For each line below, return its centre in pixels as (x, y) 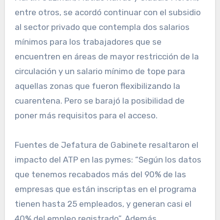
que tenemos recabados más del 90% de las (100, 175)
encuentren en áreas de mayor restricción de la (107, 57)
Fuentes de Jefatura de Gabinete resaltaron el (106, 145)
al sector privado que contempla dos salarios (102, 27)
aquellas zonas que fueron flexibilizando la (97, 86)
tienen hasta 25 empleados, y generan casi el (103, 204)
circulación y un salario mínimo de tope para (100, 71)
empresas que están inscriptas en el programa (105, 189)
